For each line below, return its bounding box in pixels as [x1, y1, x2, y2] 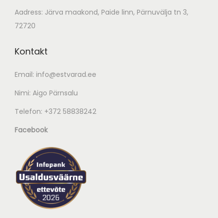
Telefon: [15, 106, 44, 116]
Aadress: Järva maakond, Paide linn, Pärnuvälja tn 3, [15, 7, 188, 17]
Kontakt [15, 45, 48, 57]
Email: [15, 69, 36, 79]
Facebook [15, 125, 48, 135]
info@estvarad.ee [36, 69, 96, 79]
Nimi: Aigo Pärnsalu [15, 88, 78, 98]
